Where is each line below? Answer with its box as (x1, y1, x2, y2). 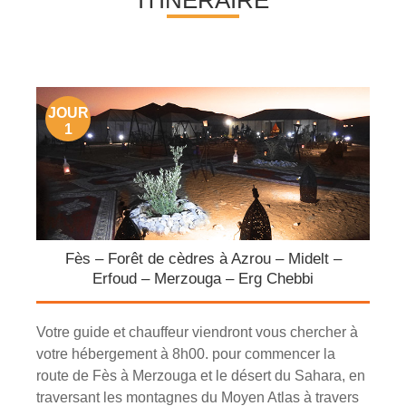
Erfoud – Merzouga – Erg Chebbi (92, 270, 314, 287)
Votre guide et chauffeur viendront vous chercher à (36, 324, 359, 340)
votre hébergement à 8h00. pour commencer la (36, 346, 336, 362)
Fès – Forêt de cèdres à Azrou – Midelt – (64, 250, 342, 267)
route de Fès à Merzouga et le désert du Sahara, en (36, 368, 366, 383)
